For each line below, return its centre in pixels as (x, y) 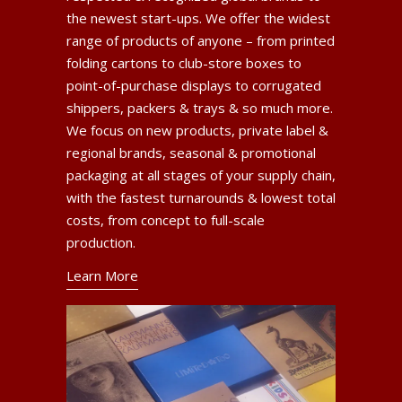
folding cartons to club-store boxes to (184, 62)
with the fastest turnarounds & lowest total (201, 197)
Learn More (102, 275)
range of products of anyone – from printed (201, 40)
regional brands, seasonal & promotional (191, 152)
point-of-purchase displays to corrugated (194, 85)
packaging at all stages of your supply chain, (201, 175)
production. (101, 242)
